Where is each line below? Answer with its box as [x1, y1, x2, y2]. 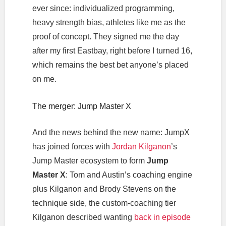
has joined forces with [32, 142, 112, 151]
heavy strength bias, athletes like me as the [32, 18, 186, 27]
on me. [32, 75, 56, 84]
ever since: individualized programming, [32, 4, 175, 13]
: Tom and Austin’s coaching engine [65, 170, 192, 179]
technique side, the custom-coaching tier [32, 198, 176, 207]
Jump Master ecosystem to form [32, 156, 147, 165]
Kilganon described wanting [32, 212, 134, 221]
